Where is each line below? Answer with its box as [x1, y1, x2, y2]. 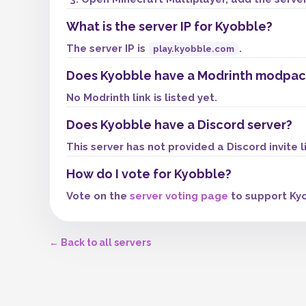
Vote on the [66, 190, 130, 202]
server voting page [130, 190, 228, 202]
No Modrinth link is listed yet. [66, 92, 217, 104]
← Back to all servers [49, 237, 151, 248]
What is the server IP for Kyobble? [66, 19, 273, 33]
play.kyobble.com [153, 44, 234, 54]
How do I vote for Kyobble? [66, 167, 232, 181]
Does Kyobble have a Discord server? [66, 117, 292, 132]
